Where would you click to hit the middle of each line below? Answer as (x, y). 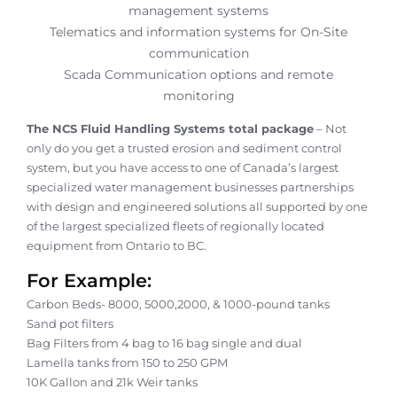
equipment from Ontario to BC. (117, 246)
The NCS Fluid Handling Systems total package (170, 129)
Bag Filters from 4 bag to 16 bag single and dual (164, 343)
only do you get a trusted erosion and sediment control (184, 148)
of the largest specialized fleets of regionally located (175, 226)
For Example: (89, 281)
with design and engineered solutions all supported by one (197, 207)
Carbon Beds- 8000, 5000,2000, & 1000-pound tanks (178, 304)
